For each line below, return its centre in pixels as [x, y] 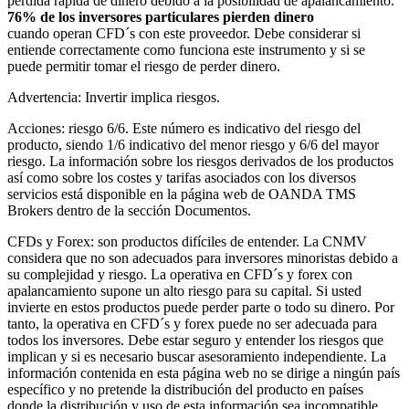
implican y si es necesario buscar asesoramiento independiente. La [197, 357]
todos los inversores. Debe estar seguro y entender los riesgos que [195, 341]
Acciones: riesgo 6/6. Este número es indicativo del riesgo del [184, 129]
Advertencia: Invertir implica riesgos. [114, 98]
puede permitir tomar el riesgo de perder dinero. [144, 67]
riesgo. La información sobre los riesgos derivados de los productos [200, 162]
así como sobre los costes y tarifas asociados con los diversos [182, 178]
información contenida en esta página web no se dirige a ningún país [204, 373]
